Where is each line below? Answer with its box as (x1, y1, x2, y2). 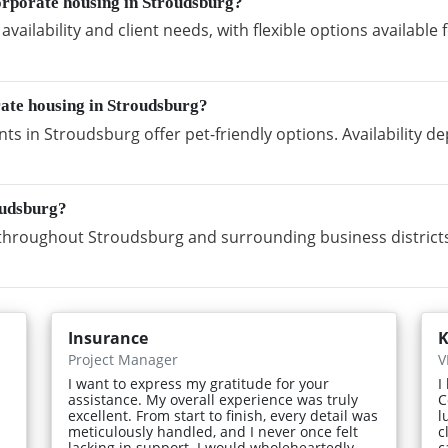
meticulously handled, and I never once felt (68, 422, 359, 442)
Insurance (68, 327, 149, 350)
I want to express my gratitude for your (68, 374, 330, 394)
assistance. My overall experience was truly (68, 390, 359, 410)
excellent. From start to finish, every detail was (68, 406, 379, 426)
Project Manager (68, 350, 179, 370)
